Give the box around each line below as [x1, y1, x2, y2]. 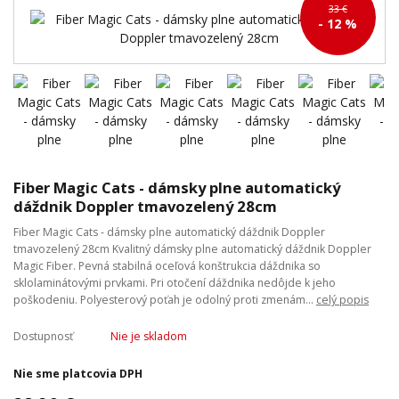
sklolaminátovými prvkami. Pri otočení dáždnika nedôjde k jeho [13, 274, 336, 290]
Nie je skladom [110, 328, 187, 344]
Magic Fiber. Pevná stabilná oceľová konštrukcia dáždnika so [13, 257, 321, 273]
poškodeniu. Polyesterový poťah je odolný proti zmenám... [13, 291, 316, 307]
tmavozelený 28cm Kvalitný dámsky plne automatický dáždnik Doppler [13, 240, 371, 256]
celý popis [316, 291, 369, 307]
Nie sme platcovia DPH [13, 365, 142, 381]
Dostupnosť [13, 328, 73, 344]
